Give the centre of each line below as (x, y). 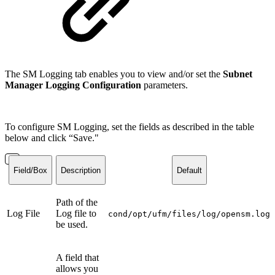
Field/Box (30, 170)
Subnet (238, 74)
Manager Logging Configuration (73, 85)
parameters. (165, 85)
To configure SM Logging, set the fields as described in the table (130, 127)
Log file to (76, 214)
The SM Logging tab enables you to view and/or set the (114, 74)
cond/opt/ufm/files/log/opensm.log (189, 214)
